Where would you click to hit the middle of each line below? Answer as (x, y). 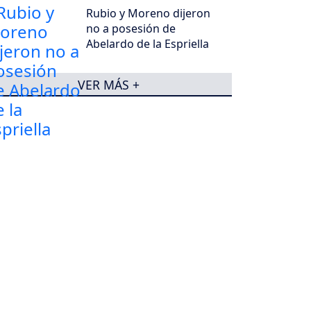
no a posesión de (131, 28)
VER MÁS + (108, 84)
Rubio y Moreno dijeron (149, 13)
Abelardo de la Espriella (148, 43)
